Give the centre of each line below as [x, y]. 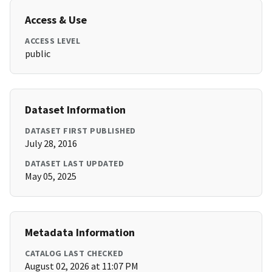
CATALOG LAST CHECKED [74, 253]
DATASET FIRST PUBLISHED [80, 131]
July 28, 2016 [51, 144]
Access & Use [56, 20]
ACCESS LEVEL [53, 41]
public [38, 54]
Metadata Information [80, 233]
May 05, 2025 [51, 176]
